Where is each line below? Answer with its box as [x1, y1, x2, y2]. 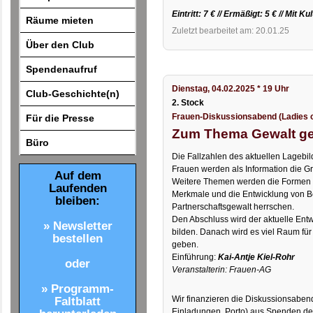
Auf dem [54, 169, 101, 183]
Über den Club [26, 38, 95, 50]
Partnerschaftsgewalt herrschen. [172, 202, 295, 212]
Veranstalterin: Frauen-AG [172, 265, 272, 275]
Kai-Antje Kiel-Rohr [218, 252, 296, 263]
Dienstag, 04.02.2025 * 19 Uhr [172, 83, 290, 94]
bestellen [52, 232, 103, 246]
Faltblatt [54, 295, 101, 309]
